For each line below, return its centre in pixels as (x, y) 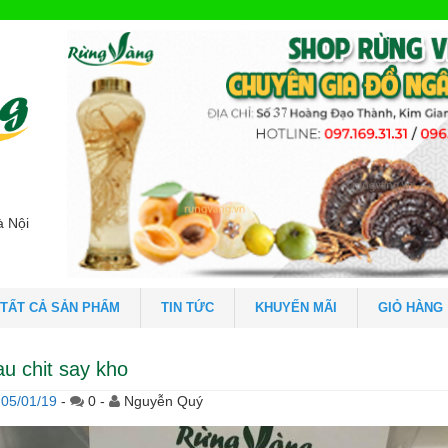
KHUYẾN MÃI (296, 308)
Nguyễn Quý (163, 401)
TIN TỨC (187, 308)
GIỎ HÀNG (410, 308)
